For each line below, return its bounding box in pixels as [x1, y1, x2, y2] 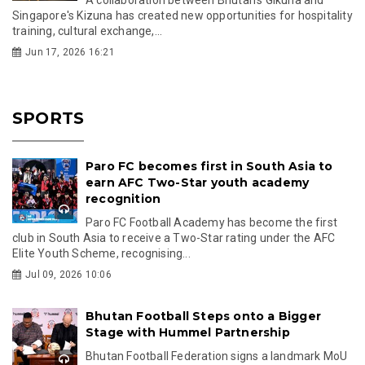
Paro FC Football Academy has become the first [86, 215, 338, 229]
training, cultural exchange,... [12, 24, 163, 37]
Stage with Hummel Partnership [86, 324, 290, 340]
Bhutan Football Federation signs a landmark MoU [86, 349, 348, 363]
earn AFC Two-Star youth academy [86, 174, 310, 190]
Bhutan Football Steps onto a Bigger [86, 308, 321, 323]
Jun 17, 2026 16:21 [25, 46, 115, 58]
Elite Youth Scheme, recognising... [12, 246, 191, 260]
